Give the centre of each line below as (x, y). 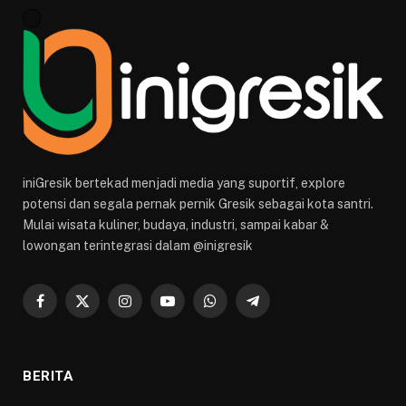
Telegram (280, 309)
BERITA (48, 377)
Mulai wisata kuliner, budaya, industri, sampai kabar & (176, 225)
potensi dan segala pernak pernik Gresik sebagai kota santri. (198, 204)
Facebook (68, 309)
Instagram (154, 309)
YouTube (192, 309)
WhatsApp (240, 309)
